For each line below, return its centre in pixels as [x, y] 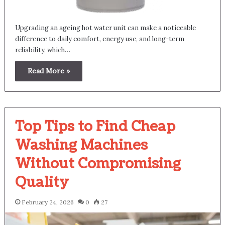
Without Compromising [98, 163]
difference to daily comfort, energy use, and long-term [99, 39]
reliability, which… [42, 50]
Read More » [48, 71]
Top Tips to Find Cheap [95, 126]
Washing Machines [81, 145]
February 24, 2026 [47, 202]
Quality [42, 182]
